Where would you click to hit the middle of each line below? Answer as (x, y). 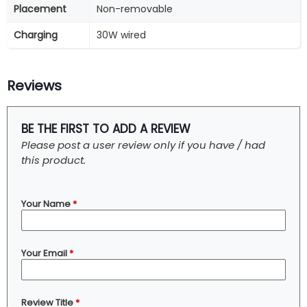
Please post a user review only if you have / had (143, 145)
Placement (40, 9)
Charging (36, 35)
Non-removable (135, 9)
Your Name (47, 204)
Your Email (45, 253)
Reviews (34, 86)
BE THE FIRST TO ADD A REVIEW (106, 129)
